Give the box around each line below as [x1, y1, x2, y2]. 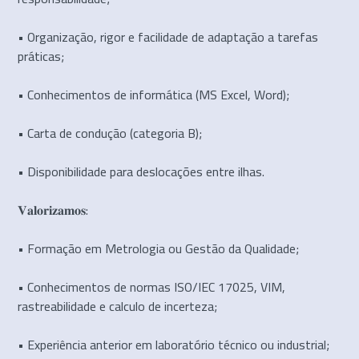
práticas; [18, 43, 65, 68]
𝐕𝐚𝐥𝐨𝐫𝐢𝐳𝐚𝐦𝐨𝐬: [18, 197, 89, 222]
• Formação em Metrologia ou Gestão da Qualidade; [18, 236, 300, 260]
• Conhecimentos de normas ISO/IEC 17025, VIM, [18, 274, 286, 299]
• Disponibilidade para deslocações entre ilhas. [18, 159, 265, 184]
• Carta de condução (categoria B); [18, 120, 203, 145]
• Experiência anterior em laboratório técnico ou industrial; [18, 332, 330, 357]
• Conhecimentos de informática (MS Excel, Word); [18, 82, 290, 107]
